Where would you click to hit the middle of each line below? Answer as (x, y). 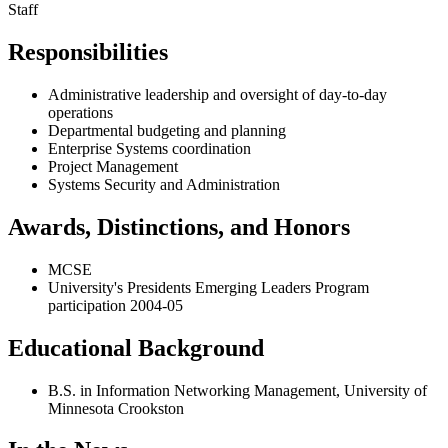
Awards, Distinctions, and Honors (179, 226)
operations (80, 112)
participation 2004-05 (115, 305)
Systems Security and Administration (164, 184)
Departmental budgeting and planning (167, 130)
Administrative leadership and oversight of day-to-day (217, 94)
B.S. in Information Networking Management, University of (237, 390)
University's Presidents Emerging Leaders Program (208, 287)
